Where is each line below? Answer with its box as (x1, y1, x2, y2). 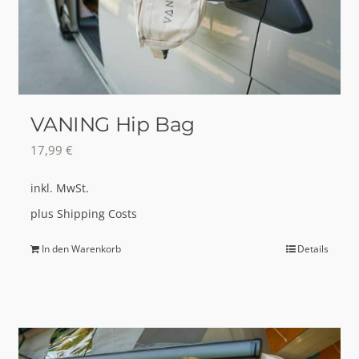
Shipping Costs (57, 206, 138, 221)
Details (296, 241, 329, 256)
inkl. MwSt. (30, 180, 90, 196)
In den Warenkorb (42, 241, 122, 256)
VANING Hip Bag (30, 112, 196, 137)
